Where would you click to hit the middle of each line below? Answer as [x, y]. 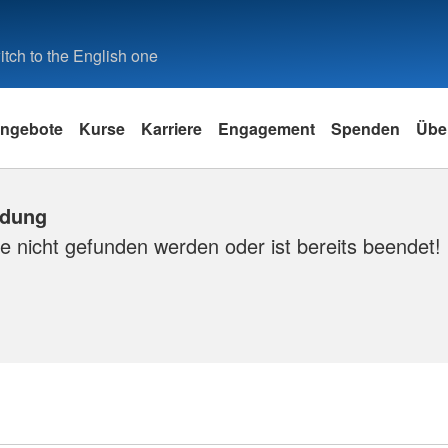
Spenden [365, 128]
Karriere [171, 128]
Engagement [266, 128]
